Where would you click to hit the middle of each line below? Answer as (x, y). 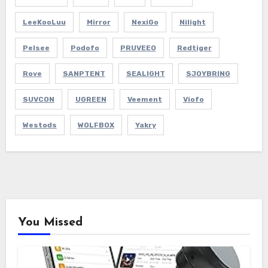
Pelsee (36, 48)
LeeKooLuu (44, 22)
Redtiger (194, 48)
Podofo (85, 48)
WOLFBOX (96, 125)
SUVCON (38, 99)
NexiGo (145, 22)
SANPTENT (84, 73)
